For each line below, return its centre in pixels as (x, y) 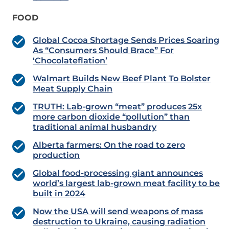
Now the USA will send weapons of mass (118, 212)
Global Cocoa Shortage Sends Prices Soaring (126, 40)
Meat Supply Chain (73, 89)
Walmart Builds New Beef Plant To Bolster (122, 79)
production (56, 155)
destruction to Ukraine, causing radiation (119, 222)
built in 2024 (59, 194)
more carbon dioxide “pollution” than (111, 117)
